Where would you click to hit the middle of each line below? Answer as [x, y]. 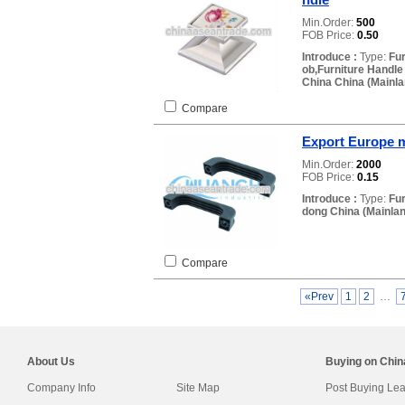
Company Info [61, 388]
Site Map [198, 388]
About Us [51, 362]
